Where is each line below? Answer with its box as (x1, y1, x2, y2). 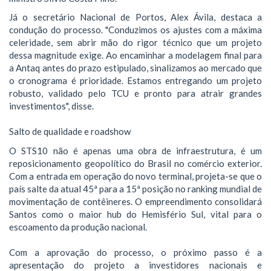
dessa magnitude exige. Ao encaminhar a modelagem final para (9, 50, 262, 60)
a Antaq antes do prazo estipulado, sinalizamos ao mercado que (9, 62, 262, 73)
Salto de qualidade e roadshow (9, 126, 131, 137)
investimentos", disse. (9, 100, 94, 111)
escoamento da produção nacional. (9, 221, 147, 232)
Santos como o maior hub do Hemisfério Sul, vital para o (9, 208, 262, 220)
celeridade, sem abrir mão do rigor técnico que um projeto (9, 37, 262, 48)
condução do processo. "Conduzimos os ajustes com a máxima (9, 24, 262, 35)
